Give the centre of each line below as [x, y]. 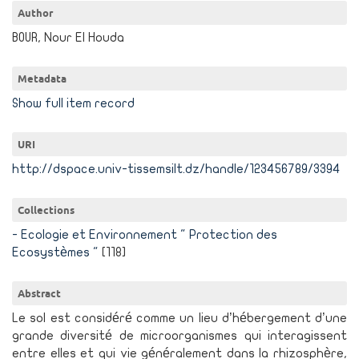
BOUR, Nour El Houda [68, 38]
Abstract [39, 293]
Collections [46, 210]
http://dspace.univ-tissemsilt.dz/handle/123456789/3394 [176, 169]
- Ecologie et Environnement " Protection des [145, 235]
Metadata [42, 79]
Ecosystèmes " [55, 252]
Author [35, 13]
